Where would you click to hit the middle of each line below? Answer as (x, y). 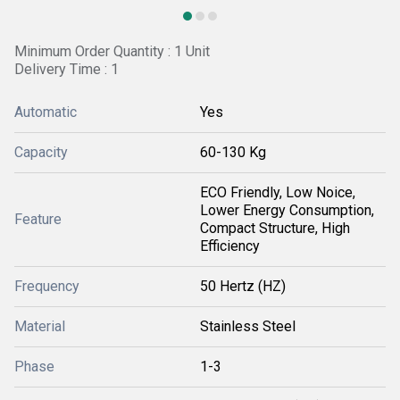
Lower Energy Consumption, (287, 210)
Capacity (41, 152)
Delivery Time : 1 (67, 69)
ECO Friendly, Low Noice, (278, 192)
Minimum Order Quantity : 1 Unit (112, 51)
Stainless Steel (248, 326)
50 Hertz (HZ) (243, 286)
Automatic (46, 112)
